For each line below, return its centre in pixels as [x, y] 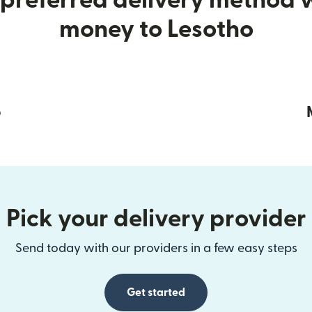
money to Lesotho [156, 30]
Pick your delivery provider [156, 219]
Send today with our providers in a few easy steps [156, 248]
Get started [156, 292]
